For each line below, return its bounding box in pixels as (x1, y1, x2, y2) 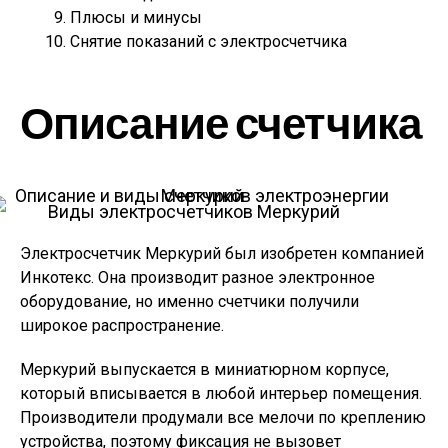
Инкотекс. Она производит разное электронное (20, 268, 375, 287)
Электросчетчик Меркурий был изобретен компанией (20, 244, 424, 263)
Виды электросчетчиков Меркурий (48, 201, 340, 222)
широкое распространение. (20, 316, 224, 335)
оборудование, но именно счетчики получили (20, 292, 359, 311)
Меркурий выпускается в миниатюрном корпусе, (20, 360, 389, 379)
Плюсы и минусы (70, 8, 202, 27)
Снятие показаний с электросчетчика (70, 32, 347, 51)
